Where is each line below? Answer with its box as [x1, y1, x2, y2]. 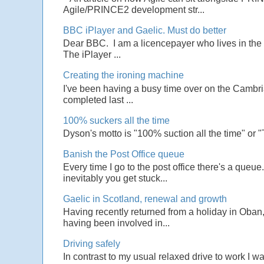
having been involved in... [63, 218, 170, 229]
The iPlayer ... [63, 49, 121, 60]
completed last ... [63, 94, 133, 105]
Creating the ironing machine [63, 70, 184, 81]
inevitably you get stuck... [63, 173, 167, 183]
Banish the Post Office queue [63, 148, 184, 159]
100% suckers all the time [63, 115, 170, 126]
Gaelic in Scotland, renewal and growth [63, 193, 227, 204]
